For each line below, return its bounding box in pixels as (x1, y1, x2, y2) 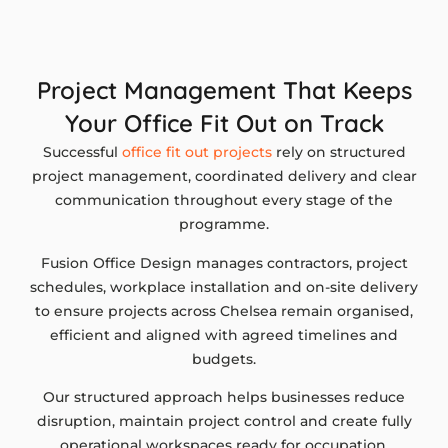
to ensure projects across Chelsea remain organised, (35, 301, 413, 320)
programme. (179, 215, 269, 234)
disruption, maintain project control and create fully (36, 411, 412, 430)
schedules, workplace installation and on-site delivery (30, 277, 418, 296)
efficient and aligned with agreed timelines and (50, 325, 398, 344)
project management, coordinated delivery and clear (31, 167, 417, 186)
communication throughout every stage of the (55, 191, 393, 210)
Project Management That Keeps (36, 75, 412, 106)
